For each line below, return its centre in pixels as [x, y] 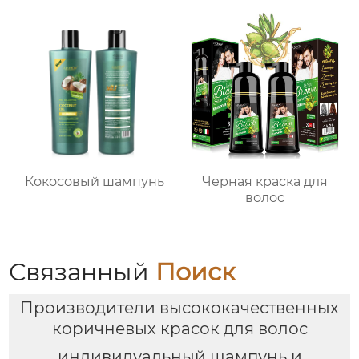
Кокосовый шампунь [94, 182]
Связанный [83, 272]
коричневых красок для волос [179, 329]
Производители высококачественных [179, 308]
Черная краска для [264, 182]
